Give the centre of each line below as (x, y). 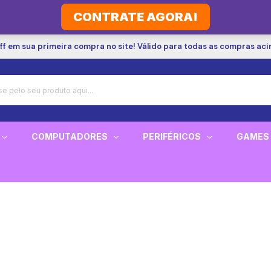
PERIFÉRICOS (172, 136)
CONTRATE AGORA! (135, 17)
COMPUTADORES (69, 136)
